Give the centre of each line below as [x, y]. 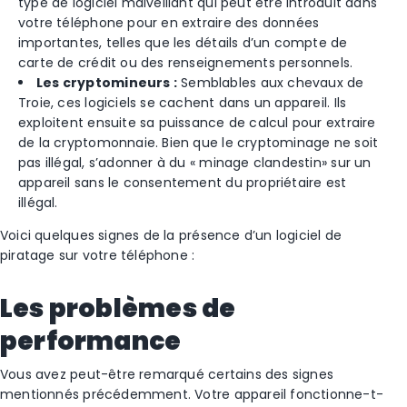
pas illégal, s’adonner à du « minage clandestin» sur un [195, 163]
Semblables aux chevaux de [271, 83]
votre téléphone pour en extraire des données [169, 23]
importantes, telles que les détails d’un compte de [183, 43]
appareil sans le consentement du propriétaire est [183, 183]
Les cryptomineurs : [107, 83]
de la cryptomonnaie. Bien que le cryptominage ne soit [199, 143]
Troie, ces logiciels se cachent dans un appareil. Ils [183, 103]
